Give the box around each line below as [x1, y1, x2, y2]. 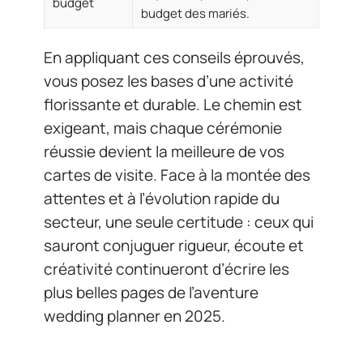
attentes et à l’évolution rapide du [44, 188, 280, 210]
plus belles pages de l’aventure [44, 282, 258, 304]
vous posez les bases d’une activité [44, 70, 293, 92]
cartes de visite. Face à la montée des [44, 164, 310, 186]
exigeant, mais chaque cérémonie [44, 117, 282, 139]
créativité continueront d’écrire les [44, 258, 289, 280]
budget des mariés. [141, 4, 250, 22]
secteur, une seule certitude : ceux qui [44, 211, 314, 233]
